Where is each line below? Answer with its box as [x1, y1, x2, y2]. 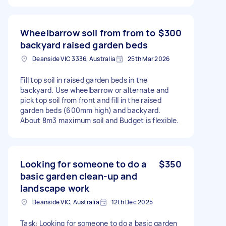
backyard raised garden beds [20, 38, 148, 51]
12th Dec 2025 [111, 197, 153, 206]
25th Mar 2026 [128, 54, 170, 63]
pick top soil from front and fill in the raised [20, 95, 161, 105]
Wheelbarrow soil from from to [20, 26, 156, 39]
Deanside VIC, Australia [32, 197, 99, 206]
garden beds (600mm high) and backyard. [20, 105, 161, 115]
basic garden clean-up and [20, 169, 137, 182]
